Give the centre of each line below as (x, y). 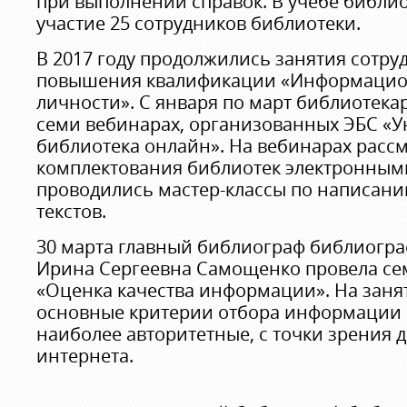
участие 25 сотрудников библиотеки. (199, 23)
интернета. (85, 356)
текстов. (71, 211)
